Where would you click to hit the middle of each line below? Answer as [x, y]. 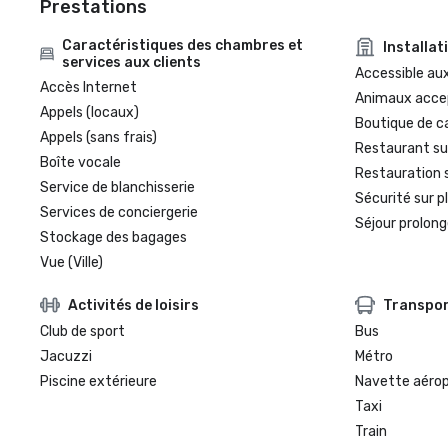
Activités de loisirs [133, 305]
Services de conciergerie [119, 212]
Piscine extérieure [98, 381]
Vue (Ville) [71, 262]
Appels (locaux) [89, 112]
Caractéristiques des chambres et [183, 45]
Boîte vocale [80, 162]
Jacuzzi [66, 356]
